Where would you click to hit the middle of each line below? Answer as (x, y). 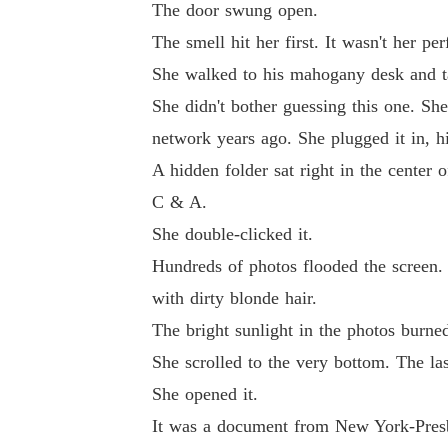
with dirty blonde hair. (234, 298)
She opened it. (205, 394)
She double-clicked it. (232, 234)
